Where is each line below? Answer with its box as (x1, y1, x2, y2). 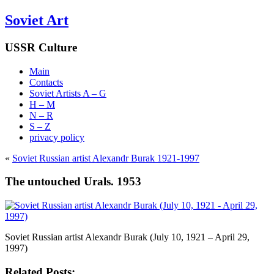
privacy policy (29, 131, 84, 143)
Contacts (29, 76, 63, 87)
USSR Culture (5, 40, 77, 54)
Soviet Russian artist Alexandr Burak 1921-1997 (12, 152, 199, 163)
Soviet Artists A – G (29, 87, 106, 98)
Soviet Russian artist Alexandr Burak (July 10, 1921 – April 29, (5, 231, 250, 242)
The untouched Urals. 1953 (5, 175, 141, 188)
